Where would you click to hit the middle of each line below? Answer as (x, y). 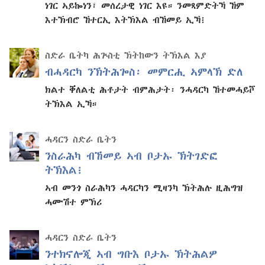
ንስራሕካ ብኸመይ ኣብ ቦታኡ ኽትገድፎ (131, 156)
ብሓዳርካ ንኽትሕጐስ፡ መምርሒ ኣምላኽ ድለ (144, 72)
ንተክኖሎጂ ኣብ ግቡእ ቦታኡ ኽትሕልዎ (131, 254)
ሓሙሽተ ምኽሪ (73, 201)
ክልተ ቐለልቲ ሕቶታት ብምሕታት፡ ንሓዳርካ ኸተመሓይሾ (150, 89)
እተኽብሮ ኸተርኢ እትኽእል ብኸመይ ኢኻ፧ (125, 19)
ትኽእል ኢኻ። (71, 103)
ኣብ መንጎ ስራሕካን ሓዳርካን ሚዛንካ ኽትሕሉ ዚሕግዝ (144, 187)
